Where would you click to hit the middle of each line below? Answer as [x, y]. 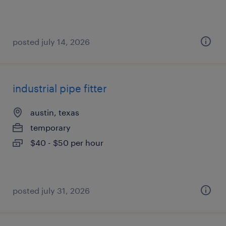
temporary [50, 127]
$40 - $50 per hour [67, 143]
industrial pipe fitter [60, 88]
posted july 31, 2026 [51, 190]
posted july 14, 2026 [51, 42]
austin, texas [55, 112]
